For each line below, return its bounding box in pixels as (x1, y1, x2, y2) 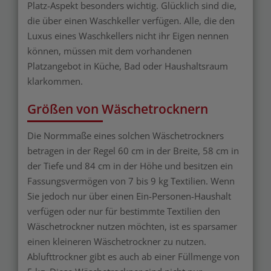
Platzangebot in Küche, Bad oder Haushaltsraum (27, 59, 228, 72)
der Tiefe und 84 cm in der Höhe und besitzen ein (27, 159, 233, 172)
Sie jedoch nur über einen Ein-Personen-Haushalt (27, 189, 231, 202)
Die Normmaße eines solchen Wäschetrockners (27, 129, 224, 142)
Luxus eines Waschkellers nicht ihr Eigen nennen (27, 29, 229, 42)
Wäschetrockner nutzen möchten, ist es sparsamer (27, 220, 237, 232)
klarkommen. (27, 74, 83, 87)
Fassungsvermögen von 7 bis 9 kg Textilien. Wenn (27, 174, 235, 187)
